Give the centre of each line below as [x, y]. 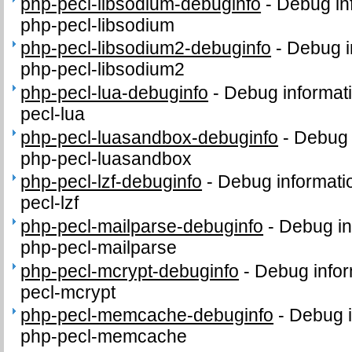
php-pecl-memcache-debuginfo [147, 315]
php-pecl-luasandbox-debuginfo [150, 137]
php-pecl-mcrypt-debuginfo [130, 271]
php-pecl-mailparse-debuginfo [142, 227]
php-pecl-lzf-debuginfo [112, 182]
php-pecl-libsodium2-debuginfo [146, 48]
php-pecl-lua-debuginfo [115, 93]
